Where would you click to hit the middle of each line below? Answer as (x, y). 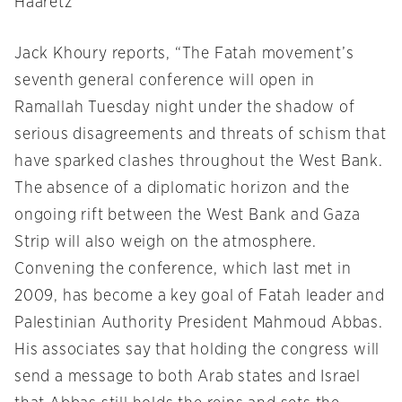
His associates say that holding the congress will (197, 350)
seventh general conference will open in (165, 81)
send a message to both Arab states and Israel (188, 377)
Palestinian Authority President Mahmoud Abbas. (199, 323)
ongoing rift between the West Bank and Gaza (188, 216)
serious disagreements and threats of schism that (201, 135)
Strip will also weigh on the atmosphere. (166, 243)
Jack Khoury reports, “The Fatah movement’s (184, 54)
